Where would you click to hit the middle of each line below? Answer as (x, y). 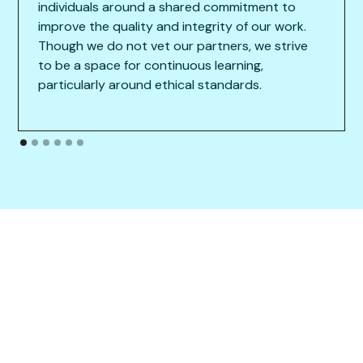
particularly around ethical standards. (150, 84)
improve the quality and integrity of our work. (173, 26)
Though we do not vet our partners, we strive (173, 45)
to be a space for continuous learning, (151, 65)
